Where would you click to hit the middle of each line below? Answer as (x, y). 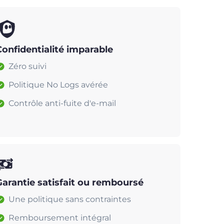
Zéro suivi (27, 66)
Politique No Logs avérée (58, 84)
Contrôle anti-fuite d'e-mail (62, 103)
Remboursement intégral (60, 217)
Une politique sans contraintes (70, 199)
